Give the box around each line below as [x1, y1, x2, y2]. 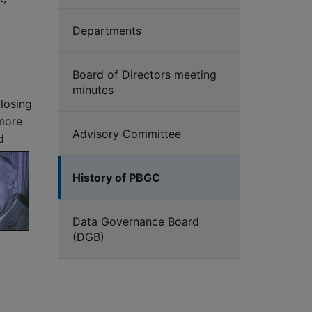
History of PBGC [72, 171, 160, 185]
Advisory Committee [72, 127, 181, 141]
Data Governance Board [72, 214, 199, 229]
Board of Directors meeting [72, 68, 217, 82]
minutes [72, 83, 114, 97]
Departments [72, 24, 141, 38]
